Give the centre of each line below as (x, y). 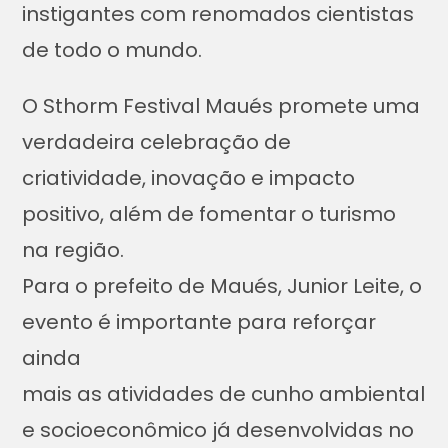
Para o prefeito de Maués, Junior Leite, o (222, 286)
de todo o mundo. (112, 50)
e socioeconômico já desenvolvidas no (218, 430)
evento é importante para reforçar (199, 322)
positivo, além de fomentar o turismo (209, 214)
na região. (73, 250)
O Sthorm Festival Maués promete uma (221, 106)
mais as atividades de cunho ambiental (224, 394)
